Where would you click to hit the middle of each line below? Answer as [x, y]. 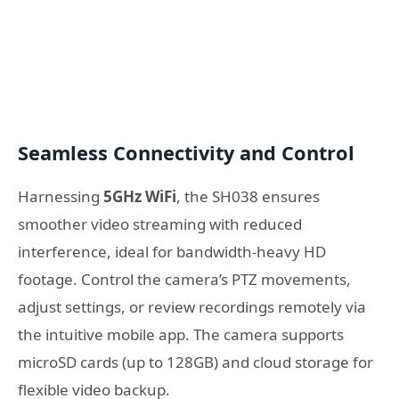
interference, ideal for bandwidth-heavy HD [172, 251]
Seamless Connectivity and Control [186, 153]
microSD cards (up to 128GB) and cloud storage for [195, 362]
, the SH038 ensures [248, 196]
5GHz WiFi [140, 196]
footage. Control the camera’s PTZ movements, [184, 279]
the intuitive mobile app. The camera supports [181, 334]
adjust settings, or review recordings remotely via [192, 306]
